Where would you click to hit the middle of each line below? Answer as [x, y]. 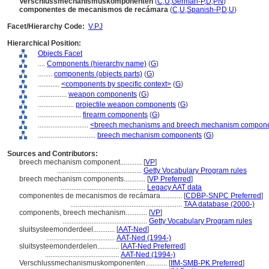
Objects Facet [60, 53]
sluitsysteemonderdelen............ [70, 246]
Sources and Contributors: [53, 154]
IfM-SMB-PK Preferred [207, 263]
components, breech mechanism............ [84, 213]
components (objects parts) [98, 74]
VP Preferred [170, 179]
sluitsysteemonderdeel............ [68, 229]
